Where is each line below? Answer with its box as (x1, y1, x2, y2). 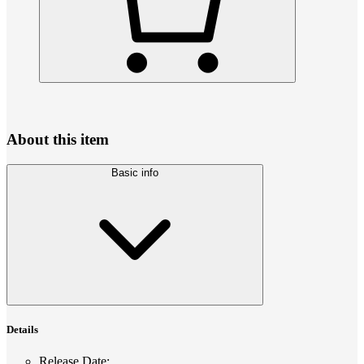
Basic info (111, 166, 158, 179)
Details (6, 323, 38, 336)
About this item (6, 131, 109, 149)
